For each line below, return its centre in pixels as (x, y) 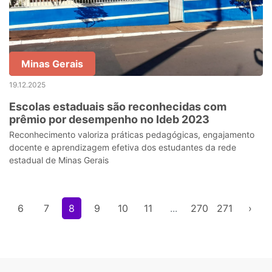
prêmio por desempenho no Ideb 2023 (109, 119)
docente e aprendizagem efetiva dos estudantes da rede (123, 147)
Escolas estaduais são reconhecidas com (118, 107)
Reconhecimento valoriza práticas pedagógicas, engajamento (132, 134)
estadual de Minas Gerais (59, 160)
